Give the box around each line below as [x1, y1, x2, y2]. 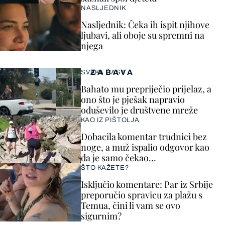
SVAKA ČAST [81, 69, 126, 76]
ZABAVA [90, 68, 135, 76]
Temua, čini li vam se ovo [81, 199, 180, 211]
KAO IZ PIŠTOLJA [81, 117, 140, 124]
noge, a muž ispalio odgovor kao [81, 141, 209, 153]
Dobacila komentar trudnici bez [81, 131, 207, 143]
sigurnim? [81, 210, 122, 222]
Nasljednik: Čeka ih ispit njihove [81, 19, 209, 31]
